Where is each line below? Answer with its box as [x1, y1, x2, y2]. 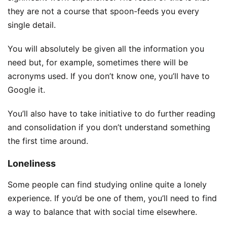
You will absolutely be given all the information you [8, 44, 204, 54]
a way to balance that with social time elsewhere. [8, 207, 197, 217]
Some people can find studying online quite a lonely [8, 179, 207, 190]
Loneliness [8, 158, 56, 169]
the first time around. [8, 136, 88, 146]
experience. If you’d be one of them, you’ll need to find [8, 193, 217, 204]
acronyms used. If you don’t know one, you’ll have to [8, 71, 210, 82]
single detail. [8, 20, 56, 30]
